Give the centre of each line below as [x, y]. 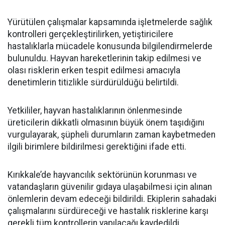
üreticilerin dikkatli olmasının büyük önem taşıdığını [106, 123]
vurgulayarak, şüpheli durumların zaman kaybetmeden [111, 135]
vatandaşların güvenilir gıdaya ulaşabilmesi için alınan [110, 187]
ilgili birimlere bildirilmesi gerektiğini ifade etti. [97, 147]
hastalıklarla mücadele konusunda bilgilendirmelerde [110, 46]
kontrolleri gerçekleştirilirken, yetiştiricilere [90, 34]
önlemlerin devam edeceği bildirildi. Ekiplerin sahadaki [112, 199]
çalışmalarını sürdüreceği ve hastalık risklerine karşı [108, 211]
